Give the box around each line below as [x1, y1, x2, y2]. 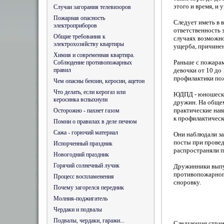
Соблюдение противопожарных [53, 59, 132, 66]
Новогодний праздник [53, 151, 109, 158]
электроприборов [53, 22, 97, 29]
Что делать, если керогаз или [53, 88, 125, 95]
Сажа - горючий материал [53, 129, 118, 136]
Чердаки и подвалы [53, 206, 102, 213]
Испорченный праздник [53, 140, 112, 147]
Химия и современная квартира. [53, 51, 134, 58]
